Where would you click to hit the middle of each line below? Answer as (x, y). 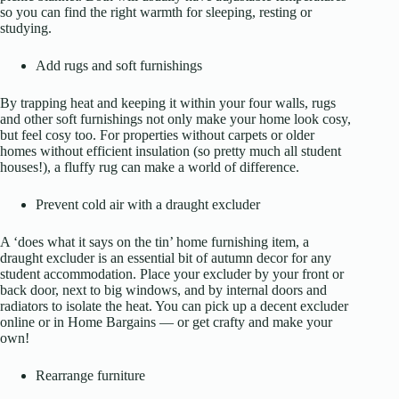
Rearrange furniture (90, 376)
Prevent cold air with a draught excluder (148, 205)
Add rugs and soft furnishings (119, 66)
